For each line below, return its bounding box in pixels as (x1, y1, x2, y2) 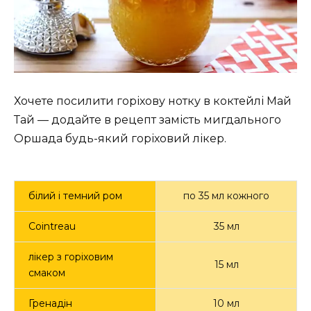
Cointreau (28, 220, 76, 233)
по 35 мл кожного (183, 190, 269, 203)
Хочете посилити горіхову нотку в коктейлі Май (14, 94, 292, 108)
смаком (28, 267, 65, 280)
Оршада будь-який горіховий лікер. (14, 132, 226, 146)
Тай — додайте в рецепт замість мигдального (14, 113, 281, 127)
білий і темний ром (28, 190, 122, 203)
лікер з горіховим (28, 251, 113, 264)
